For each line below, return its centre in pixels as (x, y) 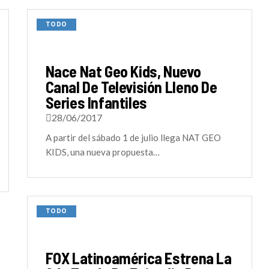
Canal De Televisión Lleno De (131, 87)
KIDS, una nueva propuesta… (102, 152)
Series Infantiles (96, 102)
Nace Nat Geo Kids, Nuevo (123, 71)
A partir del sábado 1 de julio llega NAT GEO (133, 138)
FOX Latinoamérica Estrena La (138, 258)
